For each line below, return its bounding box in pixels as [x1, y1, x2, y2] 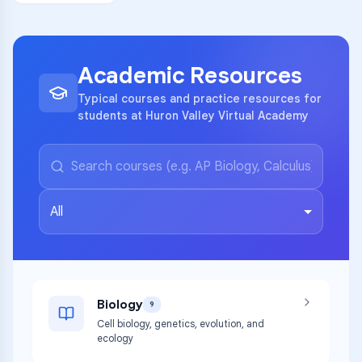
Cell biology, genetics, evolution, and [97, 318, 264, 330]
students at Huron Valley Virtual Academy [78, 108, 309, 123]
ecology [97, 332, 133, 344]
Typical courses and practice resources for [78, 91, 322, 106]
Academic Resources [78, 61, 302, 90]
